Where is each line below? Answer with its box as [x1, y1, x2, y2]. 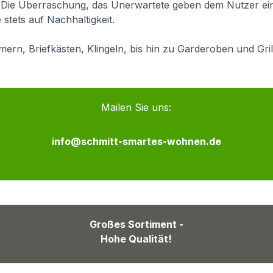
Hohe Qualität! [101, 233, 172, 246]
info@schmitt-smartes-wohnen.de [51, 135, 221, 148]
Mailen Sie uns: [101, 101, 172, 114]
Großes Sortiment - [89, 218, 183, 231]
